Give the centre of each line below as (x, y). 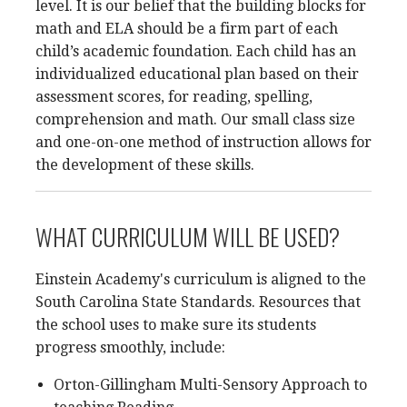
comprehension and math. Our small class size (195, 119)
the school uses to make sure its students (176, 325)
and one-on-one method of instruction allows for (203, 142)
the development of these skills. (145, 165)
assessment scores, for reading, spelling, (174, 97)
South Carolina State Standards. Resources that (198, 302)
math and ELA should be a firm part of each (187, 29)
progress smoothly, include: (130, 347)
